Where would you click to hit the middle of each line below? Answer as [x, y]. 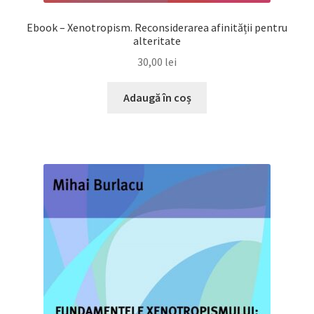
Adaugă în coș [157, 98]
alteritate [157, 40]
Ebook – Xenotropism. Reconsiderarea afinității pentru [157, 27]
